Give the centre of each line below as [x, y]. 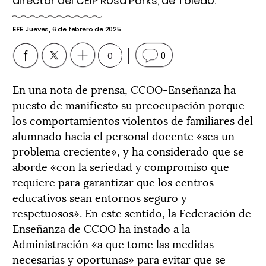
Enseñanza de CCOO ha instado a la [101, 228]
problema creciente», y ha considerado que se [128, 151]
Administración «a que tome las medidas [113, 243]
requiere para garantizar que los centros [113, 181]
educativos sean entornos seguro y [100, 197]
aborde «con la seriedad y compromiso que [121, 166]
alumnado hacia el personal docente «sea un [123, 135]
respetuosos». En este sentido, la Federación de [132, 212]
